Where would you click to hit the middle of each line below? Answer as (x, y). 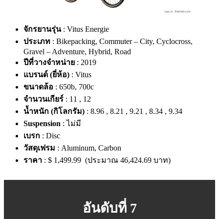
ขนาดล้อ (38, 87)
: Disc (50, 136)
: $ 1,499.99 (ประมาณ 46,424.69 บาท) (106, 160)
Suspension (42, 124)
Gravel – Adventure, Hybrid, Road (77, 52)
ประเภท (37, 42)
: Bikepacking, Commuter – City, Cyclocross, (121, 42)
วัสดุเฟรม (39, 148)
